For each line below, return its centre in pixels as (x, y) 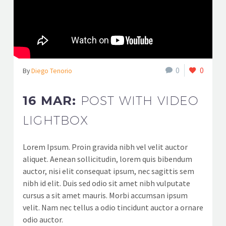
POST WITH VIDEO (140, 100)
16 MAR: (52, 100)
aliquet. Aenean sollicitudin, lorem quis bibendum (107, 159)
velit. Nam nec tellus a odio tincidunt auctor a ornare (113, 207)
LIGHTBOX (56, 120)
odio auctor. (43, 219)
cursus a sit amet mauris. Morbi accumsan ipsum (105, 195)
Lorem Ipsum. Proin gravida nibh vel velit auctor (105, 147)
